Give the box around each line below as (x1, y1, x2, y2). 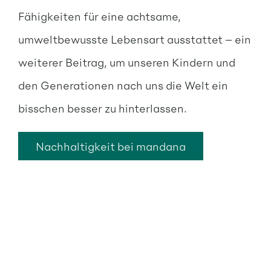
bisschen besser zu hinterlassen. (18, 101, 187, 116)
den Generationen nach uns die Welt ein (18, 78, 228, 93)
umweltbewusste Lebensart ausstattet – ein (18, 32, 251, 47)
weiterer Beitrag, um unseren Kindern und (18, 55, 235, 70)
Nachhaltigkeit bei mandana (35, 139, 186, 154)
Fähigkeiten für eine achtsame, (18, 9, 181, 24)
